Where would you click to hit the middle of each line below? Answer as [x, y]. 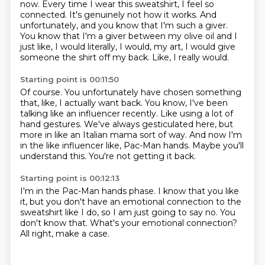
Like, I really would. [190, 57]
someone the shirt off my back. [86, 57]
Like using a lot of [196, 114]
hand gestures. [52, 124]
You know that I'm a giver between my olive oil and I [128, 36]
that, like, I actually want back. [82, 103]
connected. [44, 15]
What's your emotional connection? [163, 223]
